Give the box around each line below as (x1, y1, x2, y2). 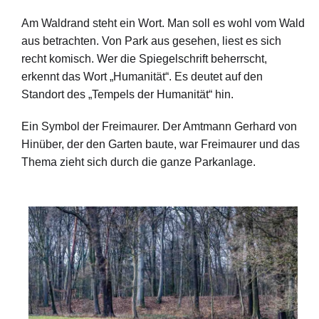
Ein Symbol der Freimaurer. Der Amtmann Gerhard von (21, 120, 297, 133)
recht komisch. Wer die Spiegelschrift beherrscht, (21, 53, 267, 66)
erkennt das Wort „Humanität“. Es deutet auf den (21, 70, 263, 83)
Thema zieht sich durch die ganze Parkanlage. (21, 156, 256, 169)
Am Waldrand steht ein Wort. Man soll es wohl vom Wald (21, 17, 305, 30)
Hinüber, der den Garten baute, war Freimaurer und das (21, 138, 300, 151)
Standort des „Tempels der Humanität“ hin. (21, 88, 234, 101)
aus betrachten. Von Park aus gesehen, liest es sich (21, 35, 281, 48)
